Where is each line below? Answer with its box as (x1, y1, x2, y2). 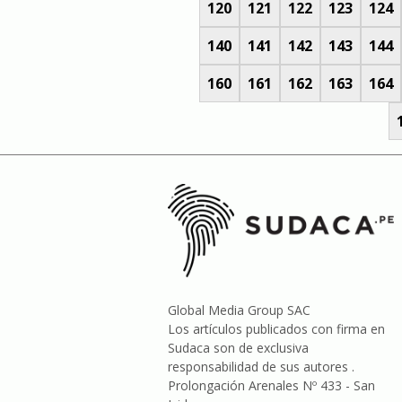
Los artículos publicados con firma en (168, 320, 385, 338)
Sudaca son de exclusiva (168, 339, 309, 357)
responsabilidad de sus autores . (168, 358, 354, 376)
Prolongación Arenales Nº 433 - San (168, 377, 375, 395)
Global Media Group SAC (168, 301, 310, 319)
